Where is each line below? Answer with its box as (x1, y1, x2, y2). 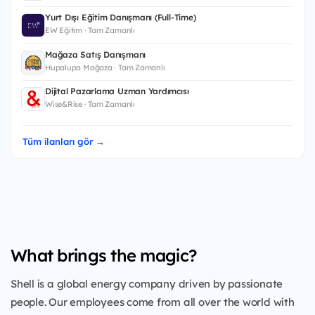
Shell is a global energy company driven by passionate (11, 277, 283, 291)
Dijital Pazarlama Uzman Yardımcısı (45, 86, 189, 97)
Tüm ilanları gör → (22, 136, 105, 148)
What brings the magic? (11, 245, 197, 266)
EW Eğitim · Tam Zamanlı (45, 25, 135, 36)
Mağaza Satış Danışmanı (45, 49, 146, 60)
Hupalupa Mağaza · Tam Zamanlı (45, 62, 165, 72)
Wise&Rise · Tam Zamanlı (45, 99, 135, 110)
